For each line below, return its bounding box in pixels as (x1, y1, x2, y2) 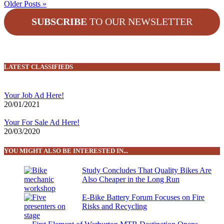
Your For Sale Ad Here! (4, 118, 79, 127)
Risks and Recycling (82, 201, 147, 210)
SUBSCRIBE (31, 16, 87, 27)
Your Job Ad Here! (4, 91, 64, 100)
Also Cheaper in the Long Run (82, 174, 179, 183)
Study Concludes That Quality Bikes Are (82, 165, 211, 174)
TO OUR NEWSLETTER (87, 16, 192, 27)
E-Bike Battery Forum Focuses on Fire (82, 192, 204, 201)
